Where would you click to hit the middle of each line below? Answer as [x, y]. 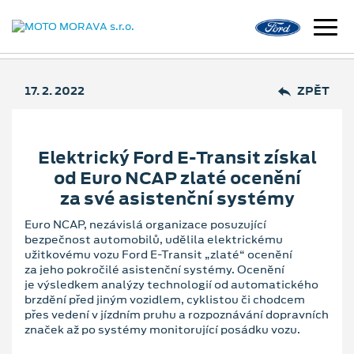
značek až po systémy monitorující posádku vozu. [162, 329]
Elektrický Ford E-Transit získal [177, 157]
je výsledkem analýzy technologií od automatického [171, 284]
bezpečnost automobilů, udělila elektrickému [154, 239]
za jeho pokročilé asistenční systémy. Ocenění [154, 269]
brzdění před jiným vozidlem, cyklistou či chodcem [165, 299]
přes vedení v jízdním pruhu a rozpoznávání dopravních [177, 314]
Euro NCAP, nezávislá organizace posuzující [145, 224]
